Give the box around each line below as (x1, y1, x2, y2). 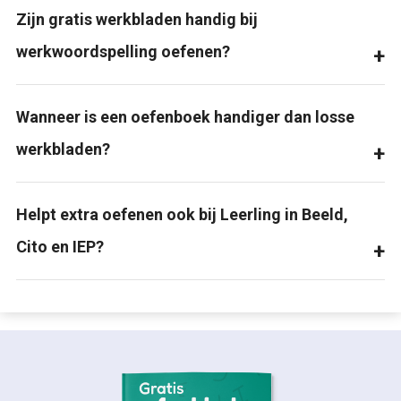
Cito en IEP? (15, 236, 104, 256)
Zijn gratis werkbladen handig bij (15, 9, 258, 29)
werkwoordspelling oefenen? (15, 41, 230, 61)
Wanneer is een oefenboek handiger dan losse (15, 107, 354, 126)
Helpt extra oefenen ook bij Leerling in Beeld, (15, 204, 348, 224)
